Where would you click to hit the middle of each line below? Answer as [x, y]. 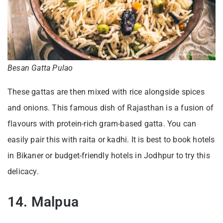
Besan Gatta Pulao [40, 68]
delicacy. [23, 171]
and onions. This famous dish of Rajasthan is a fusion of [111, 108]
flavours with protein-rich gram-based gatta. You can [102, 123]
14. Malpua [43, 202]
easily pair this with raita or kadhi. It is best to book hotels [111, 139]
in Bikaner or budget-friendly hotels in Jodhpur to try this [109, 155]
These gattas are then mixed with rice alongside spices [106, 92]
